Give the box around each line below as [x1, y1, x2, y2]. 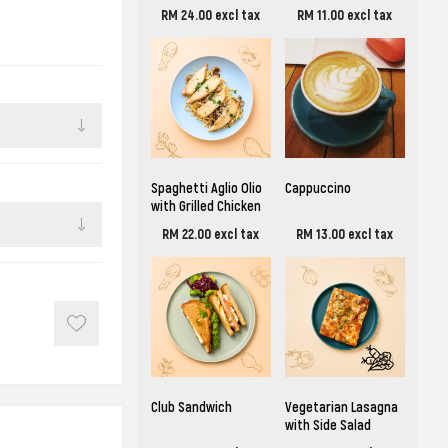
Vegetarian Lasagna [284, 398, 398, 417]
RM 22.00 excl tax [162, 225, 260, 244]
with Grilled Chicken [150, 197, 261, 216]
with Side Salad [284, 416, 371, 435]
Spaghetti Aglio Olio [150, 179, 262, 198]
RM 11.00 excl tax [297, 6, 393, 25]
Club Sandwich [150, 398, 232, 417]
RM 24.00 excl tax [161, 6, 261, 25]
